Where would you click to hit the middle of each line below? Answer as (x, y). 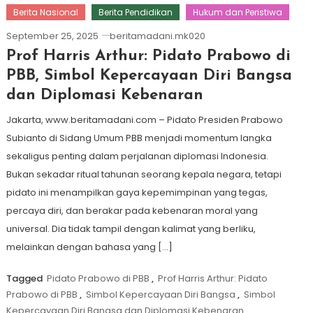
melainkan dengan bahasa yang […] (89, 247)
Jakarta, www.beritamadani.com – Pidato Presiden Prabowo (144, 120)
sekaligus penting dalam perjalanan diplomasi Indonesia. (137, 156)
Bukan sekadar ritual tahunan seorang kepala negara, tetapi (144, 174)
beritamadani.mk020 (157, 36)
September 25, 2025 (52, 36)
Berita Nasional (45, 12)
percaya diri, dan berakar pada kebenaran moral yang (132, 211)
